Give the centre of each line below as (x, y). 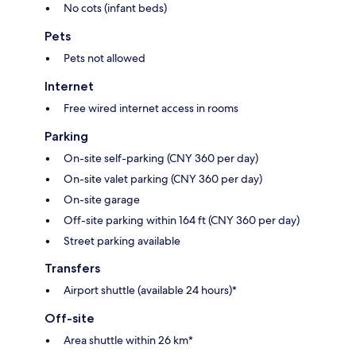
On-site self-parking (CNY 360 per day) (161, 158)
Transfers (72, 268)
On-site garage (102, 199)
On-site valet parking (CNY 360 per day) (163, 178)
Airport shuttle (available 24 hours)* (150, 290)
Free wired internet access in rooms (151, 108)
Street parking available (122, 240)
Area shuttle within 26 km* (128, 340)
